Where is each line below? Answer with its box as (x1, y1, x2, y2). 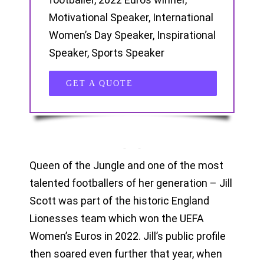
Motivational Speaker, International (48, 11, 213, 24)
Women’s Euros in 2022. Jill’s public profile (29, 229, 226, 242)
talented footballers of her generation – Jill (29, 176, 232, 189)
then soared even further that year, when (29, 247, 222, 260)
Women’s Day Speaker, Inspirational (48, 28, 216, 41)
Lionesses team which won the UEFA (29, 212, 204, 225)
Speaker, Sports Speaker (48, 46, 164, 59)
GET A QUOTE (65, 78, 133, 88)
